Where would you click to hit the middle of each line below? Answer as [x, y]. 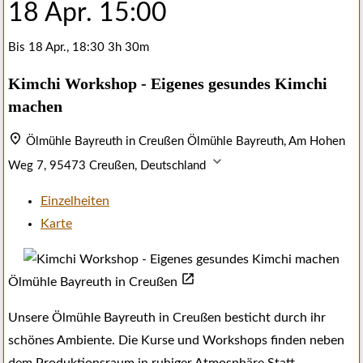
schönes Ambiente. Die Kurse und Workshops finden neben [176, 341]
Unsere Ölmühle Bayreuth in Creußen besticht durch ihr [167, 318]
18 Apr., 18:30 [68, 48]
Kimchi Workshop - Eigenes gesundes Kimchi [168, 83]
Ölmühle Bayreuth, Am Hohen [266, 142]
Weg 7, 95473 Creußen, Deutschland [109, 166]
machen [35, 106]
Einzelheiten [75, 201]
